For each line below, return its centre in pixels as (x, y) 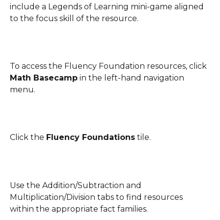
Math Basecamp (44, 78)
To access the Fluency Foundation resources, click (109, 66)
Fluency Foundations (91, 137)
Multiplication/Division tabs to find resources (97, 197)
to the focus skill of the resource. (74, 19)
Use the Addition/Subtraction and (77, 185)
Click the (28, 137)
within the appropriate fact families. (79, 209)
